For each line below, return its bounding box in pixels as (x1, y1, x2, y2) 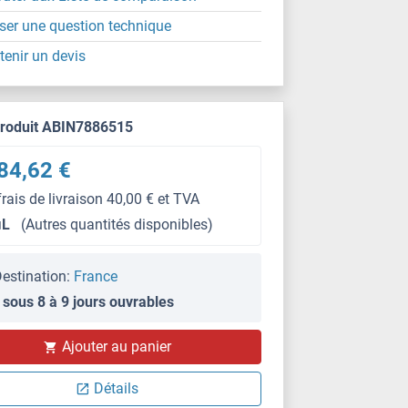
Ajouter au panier (61, 338, 171, 355)
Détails (94, 380, 139, 397)
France (74, 268, 118, 285)
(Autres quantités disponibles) (21, 216, 214, 233)
